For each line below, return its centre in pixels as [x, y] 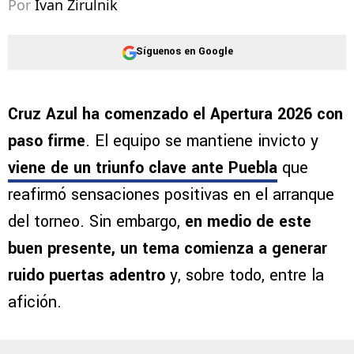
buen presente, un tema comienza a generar [168, 248]
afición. [35, 302]
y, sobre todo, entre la [247, 275]
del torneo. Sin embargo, [96, 221]
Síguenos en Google [184, 52]
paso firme [47, 141]
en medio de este [248, 221]
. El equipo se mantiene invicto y [202, 141]
